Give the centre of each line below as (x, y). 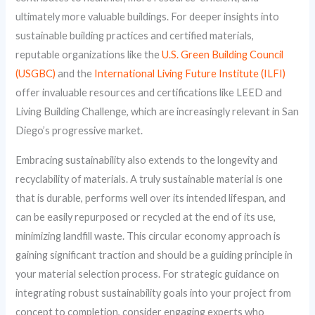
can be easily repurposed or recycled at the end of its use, (146, 217)
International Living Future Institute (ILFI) (190, 74)
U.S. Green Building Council (223, 55)
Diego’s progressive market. (79, 131)
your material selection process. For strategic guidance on (148, 274)
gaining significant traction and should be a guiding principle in (154, 255)
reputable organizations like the (89, 55)
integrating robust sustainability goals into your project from (154, 292)
